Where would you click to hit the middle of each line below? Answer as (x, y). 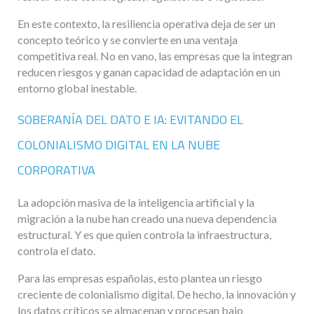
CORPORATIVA (56, 170)
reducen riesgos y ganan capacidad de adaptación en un (149, 71)
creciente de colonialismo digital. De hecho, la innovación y (157, 294)
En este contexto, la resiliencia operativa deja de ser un (146, 23)
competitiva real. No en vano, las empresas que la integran (155, 55)
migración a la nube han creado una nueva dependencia (147, 218)
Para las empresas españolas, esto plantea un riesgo (140, 278)
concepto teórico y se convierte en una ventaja (128, 39)
